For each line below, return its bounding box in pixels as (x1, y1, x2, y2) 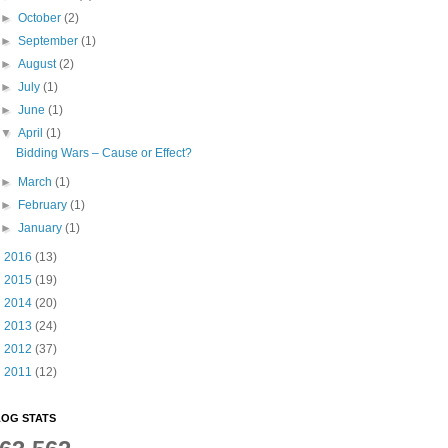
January (18, 221, 66, 235)
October (18, 11, 65, 25)
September (18, 34, 82, 48)
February (18, 198, 71, 212)
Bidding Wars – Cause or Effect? (15, 146, 192, 160)
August (18, 57, 60, 71)
